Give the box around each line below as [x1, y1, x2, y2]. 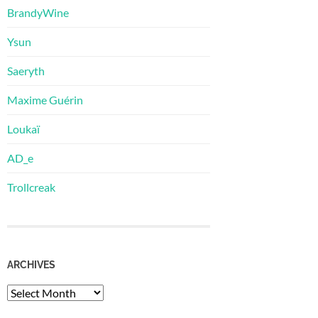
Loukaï [7, 122, 40, 136]
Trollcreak [7, 180, 55, 194]
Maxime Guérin [7, 93, 83, 107]
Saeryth [7, 64, 45, 78]
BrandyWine [7, 6, 69, 20]
